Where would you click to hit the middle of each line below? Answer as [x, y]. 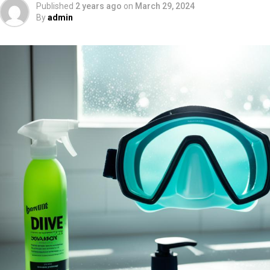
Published [55, 6]
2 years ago [99, 6]
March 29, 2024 [165, 6]
